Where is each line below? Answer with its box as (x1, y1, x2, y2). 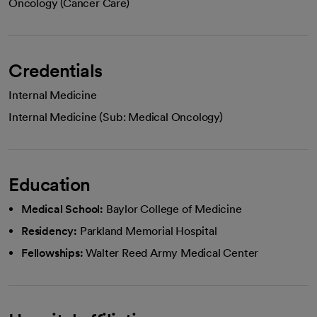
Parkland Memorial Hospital (79, 224, 217, 238)
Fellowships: (21, 246, 83, 260)
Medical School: (21, 202, 103, 216)
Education (8, 173, 91, 195)
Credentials (8, 59, 103, 81)
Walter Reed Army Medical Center (86, 246, 259, 260)
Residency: (21, 224, 77, 238)
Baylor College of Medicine (105, 202, 242, 216)
